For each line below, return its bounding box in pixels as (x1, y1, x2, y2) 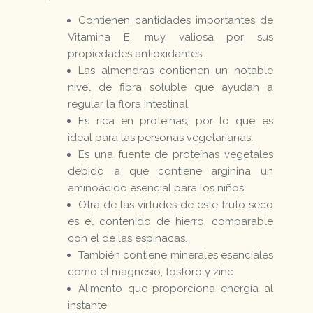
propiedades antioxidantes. (68, 47, 205, 60)
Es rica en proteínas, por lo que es (78, 114, 273, 127)
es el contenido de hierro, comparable (68, 214, 273, 228)
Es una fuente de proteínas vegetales (78, 147, 273, 161)
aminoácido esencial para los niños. (68, 181, 247, 194)
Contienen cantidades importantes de (78, 13, 273, 27)
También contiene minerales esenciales (78, 248, 273, 261)
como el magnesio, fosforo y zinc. (68, 265, 236, 278)
